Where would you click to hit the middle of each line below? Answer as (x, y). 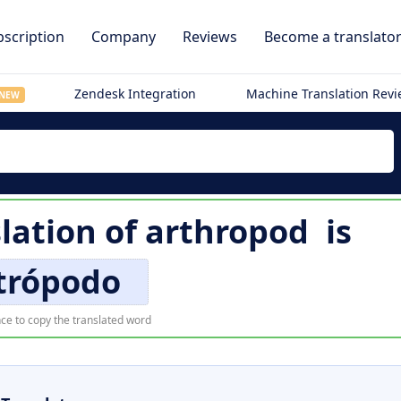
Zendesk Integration (136, 94)
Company (124, 37)
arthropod (226, 231)
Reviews (210, 37)
